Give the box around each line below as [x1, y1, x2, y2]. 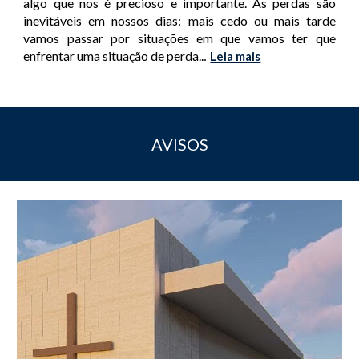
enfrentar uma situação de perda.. [23, 48, 204, 64]
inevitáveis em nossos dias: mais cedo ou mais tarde [23, 13, 336, 29]
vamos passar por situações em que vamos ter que [23, 30, 336, 46]
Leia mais [210, 50, 261, 64]
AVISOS [151, 135, 208, 154]
